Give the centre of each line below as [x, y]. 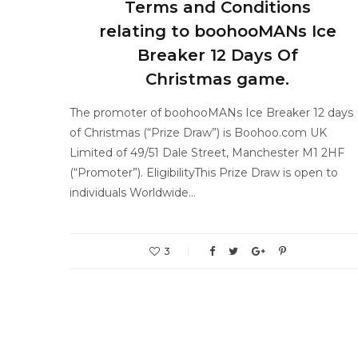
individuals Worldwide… [133, 193]
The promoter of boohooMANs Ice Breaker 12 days [211, 113]
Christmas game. [217, 79]
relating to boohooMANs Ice [217, 31]
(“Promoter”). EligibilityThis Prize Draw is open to [204, 173]
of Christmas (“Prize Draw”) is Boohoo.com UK [198, 133]
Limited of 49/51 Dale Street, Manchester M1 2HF [207, 153]
